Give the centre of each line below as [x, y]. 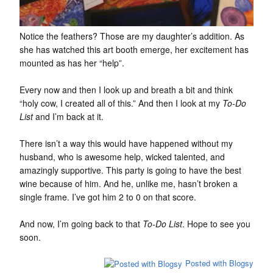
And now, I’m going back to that [81, 223]
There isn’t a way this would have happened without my [126, 143]
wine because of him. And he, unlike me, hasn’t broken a [129, 183]
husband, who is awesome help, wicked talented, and [122, 156]
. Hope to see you [216, 223]
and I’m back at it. [68, 116]
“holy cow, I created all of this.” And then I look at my [121, 103]
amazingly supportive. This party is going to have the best [130, 170]
